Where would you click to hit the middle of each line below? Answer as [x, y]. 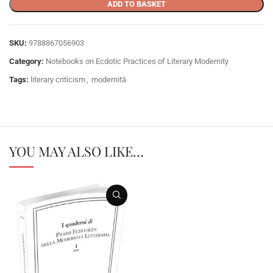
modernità [109, 79]
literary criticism [58, 79]
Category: [27, 61]
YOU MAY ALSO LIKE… [76, 151]
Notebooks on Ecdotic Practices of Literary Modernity [137, 61]
